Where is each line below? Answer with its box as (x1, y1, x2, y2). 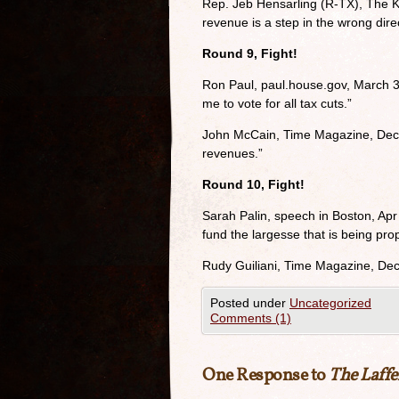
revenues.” (202, 146, 263, 160)
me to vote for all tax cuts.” (202, 96, 352, 110)
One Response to (202, 363, 329, 388)
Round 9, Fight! (202, 46, 297, 61)
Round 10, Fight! (202, 177, 305, 191)
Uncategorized (289, 296, 371, 310)
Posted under (210, 296, 289, 310)
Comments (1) (210, 311, 291, 325)
